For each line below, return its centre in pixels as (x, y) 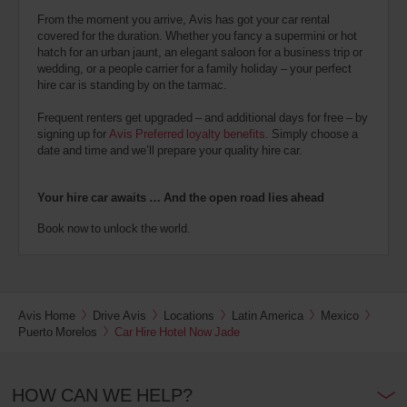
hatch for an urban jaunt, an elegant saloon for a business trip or (200, 52)
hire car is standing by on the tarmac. (132, 85)
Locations (189, 316)
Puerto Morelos (58, 332)
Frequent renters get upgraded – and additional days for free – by (203, 118)
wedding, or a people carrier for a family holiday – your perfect (194, 69)
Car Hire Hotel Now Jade (177, 332)
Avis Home (47, 316)
